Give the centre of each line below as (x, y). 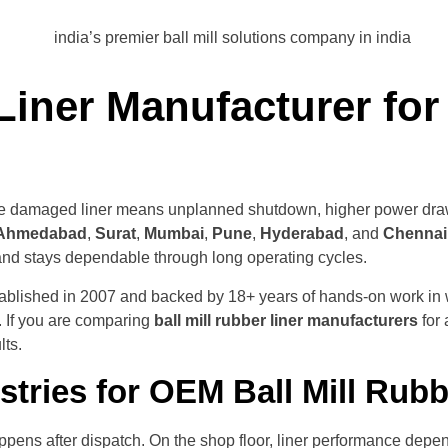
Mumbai (174, 234)
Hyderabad (302, 234)
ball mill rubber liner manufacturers (286, 320)
